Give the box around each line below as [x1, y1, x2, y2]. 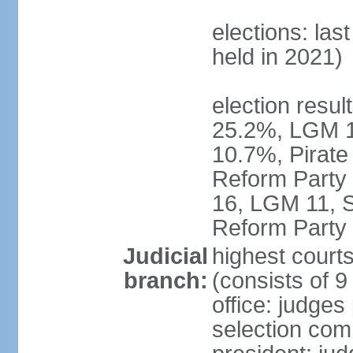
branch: [123, 268, 208, 293]
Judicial [122, 243, 208, 269]
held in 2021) [211, 44, 343, 69]
